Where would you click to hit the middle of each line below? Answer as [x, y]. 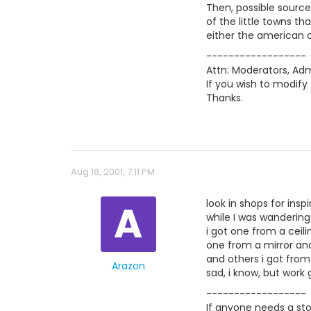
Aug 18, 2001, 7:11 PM [113, 172]
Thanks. [225, 98]
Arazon [128, 266]
